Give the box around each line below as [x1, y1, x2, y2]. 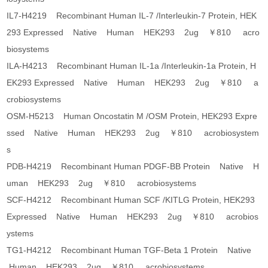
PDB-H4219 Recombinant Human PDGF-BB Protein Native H [7, 162, 260, 172]
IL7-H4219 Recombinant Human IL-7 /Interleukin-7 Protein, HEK [7, 11, 257, 21]
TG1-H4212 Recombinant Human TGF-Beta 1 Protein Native [7, 245, 257, 255]
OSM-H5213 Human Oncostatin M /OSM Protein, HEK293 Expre [7, 111, 258, 121]
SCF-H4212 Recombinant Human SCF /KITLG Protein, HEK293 [7, 195, 255, 205]
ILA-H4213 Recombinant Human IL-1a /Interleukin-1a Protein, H [7, 61, 257, 71]
